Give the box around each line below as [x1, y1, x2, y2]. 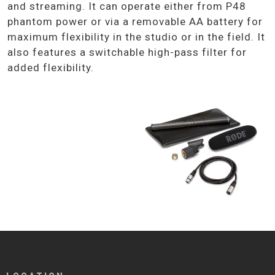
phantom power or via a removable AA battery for [7, 15, 263, 28]
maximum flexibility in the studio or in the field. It [7, 31, 265, 44]
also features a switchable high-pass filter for [7, 46, 247, 59]
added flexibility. [7, 61, 94, 74]
